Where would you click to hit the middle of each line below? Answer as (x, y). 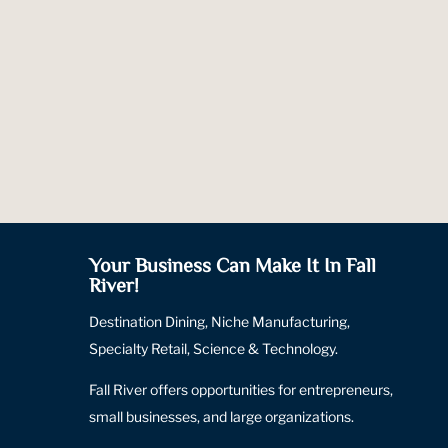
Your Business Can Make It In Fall (233, 267)
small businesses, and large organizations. (222, 416)
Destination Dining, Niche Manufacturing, (220, 321)
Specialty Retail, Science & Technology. (214, 348)
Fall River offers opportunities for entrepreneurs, (241, 389)
